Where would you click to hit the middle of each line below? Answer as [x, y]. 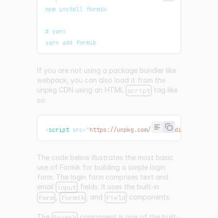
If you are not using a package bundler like [107, 70]
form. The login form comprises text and [103, 177]
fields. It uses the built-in [119, 186]
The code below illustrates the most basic [105, 157]
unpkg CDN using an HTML [81, 90]
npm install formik [76, 9]
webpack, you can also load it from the [101, 80]
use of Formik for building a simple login [101, 167]
